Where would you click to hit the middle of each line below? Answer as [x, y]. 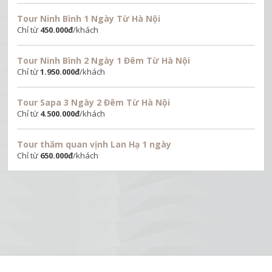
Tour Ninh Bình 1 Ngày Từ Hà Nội [89, 19]
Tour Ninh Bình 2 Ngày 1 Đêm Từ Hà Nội [104, 60]
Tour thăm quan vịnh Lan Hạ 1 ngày [94, 144]
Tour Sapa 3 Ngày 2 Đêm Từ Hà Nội [94, 102]
